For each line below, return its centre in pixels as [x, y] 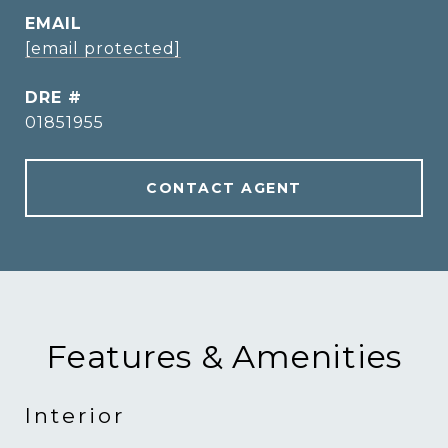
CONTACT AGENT [224, 188]
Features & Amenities [224, 356]
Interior [75, 415]
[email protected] [103, 48]
